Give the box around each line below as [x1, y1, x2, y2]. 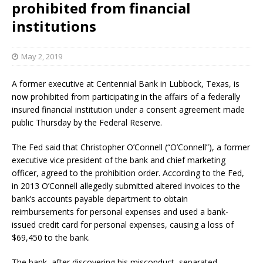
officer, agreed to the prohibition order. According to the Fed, [12, 167, 244, 178]
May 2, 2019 [21, 50, 62, 62]
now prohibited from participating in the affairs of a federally [12, 90, 240, 102]
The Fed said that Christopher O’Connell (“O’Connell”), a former [12, 141, 250, 153]
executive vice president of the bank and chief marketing [12, 154, 225, 166]
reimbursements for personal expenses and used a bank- [12, 205, 228, 217]
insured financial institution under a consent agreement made [12, 103, 245, 115]
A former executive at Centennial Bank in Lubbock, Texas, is [12, 77, 240, 89]
